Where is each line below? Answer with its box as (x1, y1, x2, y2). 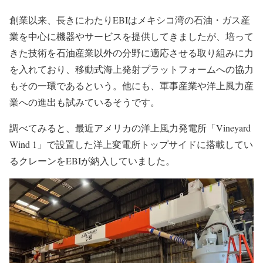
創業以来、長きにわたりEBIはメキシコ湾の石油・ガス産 (9, 14, 250, 26)
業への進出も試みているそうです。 (9, 96, 160, 109)
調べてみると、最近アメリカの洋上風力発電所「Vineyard (9, 122, 251, 134)
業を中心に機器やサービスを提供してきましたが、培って (9, 30, 254, 43)
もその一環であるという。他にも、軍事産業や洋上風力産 (9, 79, 254, 92)
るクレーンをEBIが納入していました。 (9, 154, 175, 167)
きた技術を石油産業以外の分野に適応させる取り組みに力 (9, 46, 254, 59)
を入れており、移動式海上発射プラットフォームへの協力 (9, 63, 254, 76)
